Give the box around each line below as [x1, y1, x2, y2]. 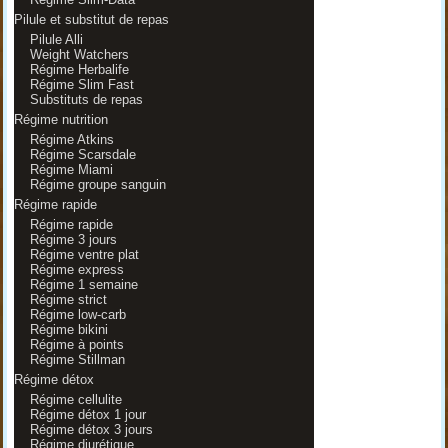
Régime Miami [29, 162, 113, 177]
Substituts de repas [29, 92, 143, 107]
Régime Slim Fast [29, 77, 134, 92]
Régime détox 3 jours [29, 422, 153, 437]
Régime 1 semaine [29, 277, 138, 292]
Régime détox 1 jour [29, 407, 146, 422]
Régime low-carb [29, 307, 126, 322]
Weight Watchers [29, 47, 129, 62]
